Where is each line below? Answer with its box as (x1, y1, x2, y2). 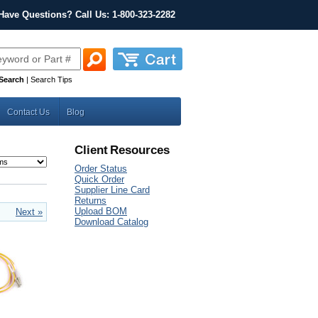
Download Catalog (75, 216, 148, 227)
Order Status (75, 163, 127, 174)
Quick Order (75, 174, 124, 185)
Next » (16, 207, 43, 217)
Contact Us (7, 107, 50, 117)
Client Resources (75, 143, 170, 157)
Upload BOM (75, 206, 127, 216)
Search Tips (31, 75, 72, 84)
